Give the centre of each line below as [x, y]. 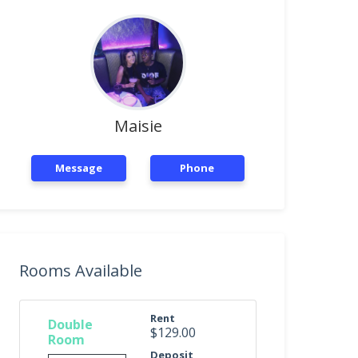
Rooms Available [81, 270]
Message [78, 168]
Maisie [138, 126]
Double [71, 324]
